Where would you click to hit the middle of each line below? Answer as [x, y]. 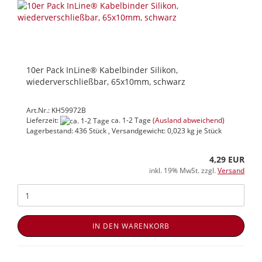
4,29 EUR [227, 160]
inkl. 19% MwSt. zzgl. [183, 171]
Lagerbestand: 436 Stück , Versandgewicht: [97, 131]
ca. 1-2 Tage [130, 120]
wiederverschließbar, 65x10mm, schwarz [106, 81]
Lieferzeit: [43, 120]
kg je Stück [204, 131]
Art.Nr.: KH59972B [56, 110]
